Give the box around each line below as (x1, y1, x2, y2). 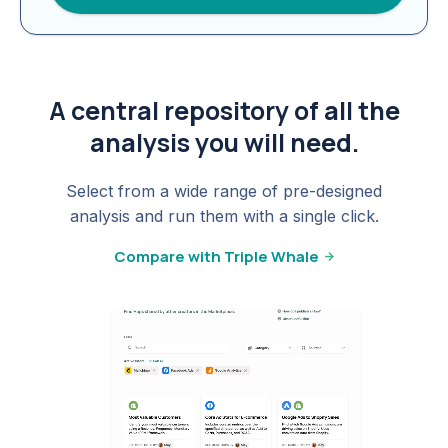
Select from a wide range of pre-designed (66, 181, 382, 202)
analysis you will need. (89, 125, 359, 161)
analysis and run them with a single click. (69, 206, 379, 227)
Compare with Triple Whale (114, 246, 322, 268)
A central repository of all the (48, 93, 400, 129)
